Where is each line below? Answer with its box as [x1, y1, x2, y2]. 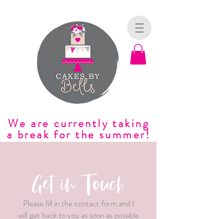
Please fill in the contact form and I [22, 197, 134, 209]
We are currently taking [7, 115, 150, 131]
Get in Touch [32, 168, 124, 195]
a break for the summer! [6, 127, 151, 143]
